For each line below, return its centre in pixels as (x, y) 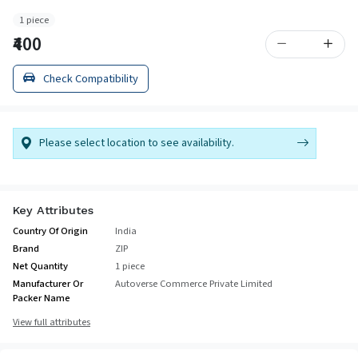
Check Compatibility (89, 78)
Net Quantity (40, 266)
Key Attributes (53, 210)
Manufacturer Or (48, 283)
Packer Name (42, 298)
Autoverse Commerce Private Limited (194, 283)
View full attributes (52, 322)
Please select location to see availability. (137, 143)
